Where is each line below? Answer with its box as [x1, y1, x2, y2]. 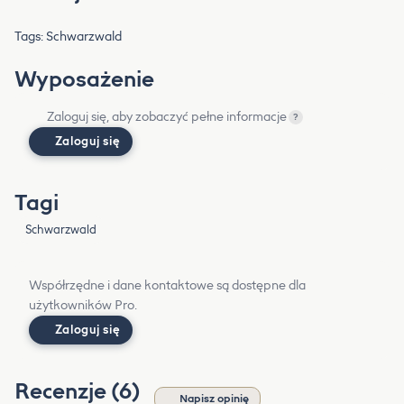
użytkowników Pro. [29, 298, 137, 314]
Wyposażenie [14, 66, 154, 93]
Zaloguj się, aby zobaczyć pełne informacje [47, 109, 287, 125]
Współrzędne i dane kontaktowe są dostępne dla [29, 278, 306, 294]
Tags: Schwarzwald [14, 29, 122, 45]
